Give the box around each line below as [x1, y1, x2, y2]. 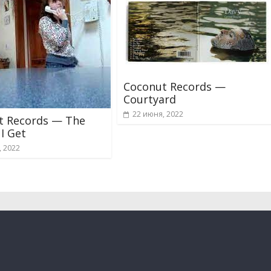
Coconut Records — [123, 79, 226, 94]
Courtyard [123, 92, 176, 107]
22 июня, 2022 [132, 109, 183, 120]
